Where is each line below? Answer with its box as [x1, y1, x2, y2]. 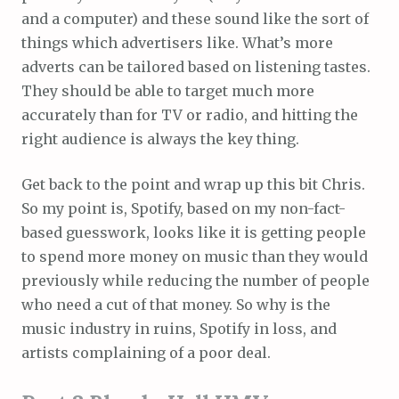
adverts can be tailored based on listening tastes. [21, 57, 370, 76]
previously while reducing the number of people [21, 271, 370, 289]
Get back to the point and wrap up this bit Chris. [21, 175, 365, 193]
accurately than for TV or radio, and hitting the [21, 105, 358, 124]
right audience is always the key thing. [21, 129, 299, 148]
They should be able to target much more [21, 81, 314, 100]
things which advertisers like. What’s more [21, 33, 333, 52]
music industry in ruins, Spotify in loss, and [21, 319, 337, 338]
